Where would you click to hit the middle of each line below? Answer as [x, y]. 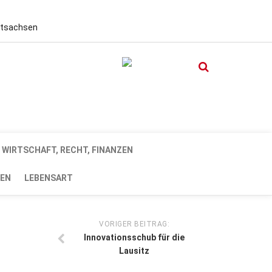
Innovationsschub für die [134, 237]
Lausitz [134, 251]
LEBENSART [49, 178]
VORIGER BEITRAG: [134, 224]
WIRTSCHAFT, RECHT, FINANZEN [67, 150]
